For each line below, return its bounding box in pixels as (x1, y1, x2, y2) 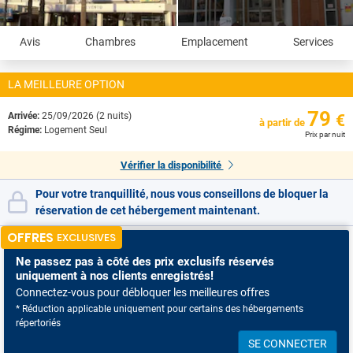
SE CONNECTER (248, 337, 327, 350)
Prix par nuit (305, 130, 345, 139)
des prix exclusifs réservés (129, 255, 274, 269)
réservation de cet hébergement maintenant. (35, 204, 260, 217)
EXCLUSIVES (57, 230, 116, 245)
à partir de (259, 117, 307, 128)
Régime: (8, 124, 44, 136)
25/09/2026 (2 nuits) (42, 110, 132, 121)
